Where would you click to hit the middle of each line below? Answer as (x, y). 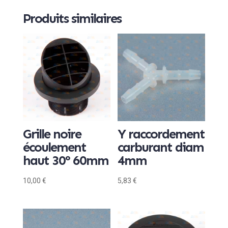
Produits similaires (72, 19)
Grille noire (52, 134)
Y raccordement (161, 134)
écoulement (54, 148)
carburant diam (161, 148)
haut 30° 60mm (65, 161)
